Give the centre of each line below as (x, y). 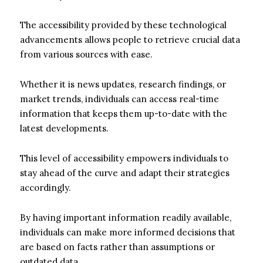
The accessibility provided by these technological (123, 25)
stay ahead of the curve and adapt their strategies (125, 173)
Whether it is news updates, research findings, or (123, 84)
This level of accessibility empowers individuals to (124, 158)
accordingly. (45, 187)
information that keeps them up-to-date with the (124, 113)
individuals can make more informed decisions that (128, 232)
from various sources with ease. (86, 54)
